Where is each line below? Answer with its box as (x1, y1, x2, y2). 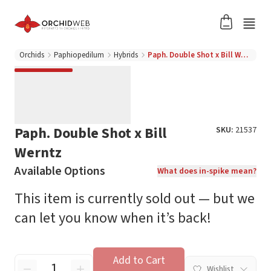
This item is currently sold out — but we (15, 188, 255, 209)
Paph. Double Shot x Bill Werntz (241, 50, 248, 60)
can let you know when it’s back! (15, 207, 211, 229)
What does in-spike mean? (157, 165, 256, 177)
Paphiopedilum (54, 50, 104, 60)
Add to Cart (113, 253, 165, 268)
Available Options (15, 163, 105, 180)
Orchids (19, 50, 44, 60)
